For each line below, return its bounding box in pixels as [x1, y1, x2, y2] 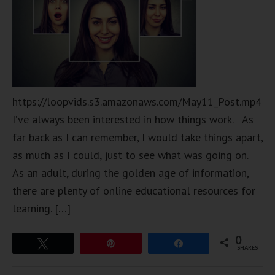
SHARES [236, 244, 258, 251]
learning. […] [12, 201, 71, 215]
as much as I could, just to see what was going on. [12, 148, 254, 162]
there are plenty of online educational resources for [12, 184, 255, 198]
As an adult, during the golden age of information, [12, 166, 249, 180]
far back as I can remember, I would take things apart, [12, 130, 263, 144]
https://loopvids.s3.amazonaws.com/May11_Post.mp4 [12, 95, 261, 109]
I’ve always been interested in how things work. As [12, 112, 254, 126]
